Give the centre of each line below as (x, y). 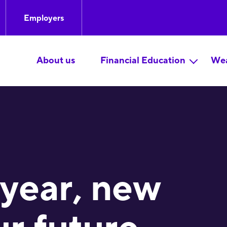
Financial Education (143, 61)
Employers (44, 18)
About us (55, 61)
